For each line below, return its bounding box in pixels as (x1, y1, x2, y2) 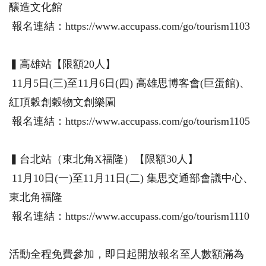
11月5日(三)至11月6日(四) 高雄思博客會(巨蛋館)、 (9, 77, 250, 90)
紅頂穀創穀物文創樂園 (9, 96, 116, 109)
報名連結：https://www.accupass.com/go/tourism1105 (9, 115, 250, 128)
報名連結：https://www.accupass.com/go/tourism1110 (9, 210, 249, 223)
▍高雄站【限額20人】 (9, 58, 116, 71)
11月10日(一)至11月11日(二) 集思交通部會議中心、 (9, 172, 254, 185)
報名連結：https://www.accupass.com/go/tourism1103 (9, 20, 250, 33)
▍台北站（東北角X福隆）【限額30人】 (9, 153, 198, 166)
